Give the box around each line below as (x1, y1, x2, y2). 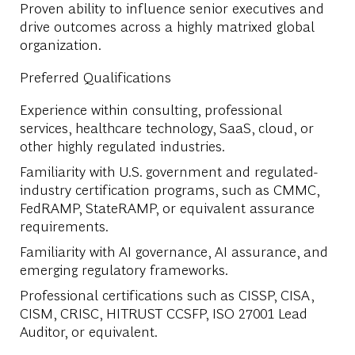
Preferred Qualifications (19, 67, 175, 86)
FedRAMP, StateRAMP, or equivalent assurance (19, 197, 315, 216)
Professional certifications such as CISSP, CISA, (19, 284, 314, 303)
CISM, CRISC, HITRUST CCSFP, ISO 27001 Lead (19, 303, 307, 322)
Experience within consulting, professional (19, 99, 282, 118)
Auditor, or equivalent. (19, 321, 161, 340)
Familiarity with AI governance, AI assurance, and (19, 241, 328, 260)
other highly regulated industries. (19, 136, 225, 155)
